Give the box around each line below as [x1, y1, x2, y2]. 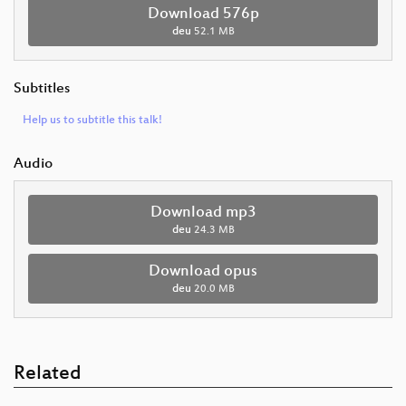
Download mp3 [150, 204, 256, 223]
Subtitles [14, 81, 70, 99]
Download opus [149, 263, 257, 282]
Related [14, 363, 82, 387]
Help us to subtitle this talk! [23, 114, 162, 128]
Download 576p [147, 5, 259, 24]
